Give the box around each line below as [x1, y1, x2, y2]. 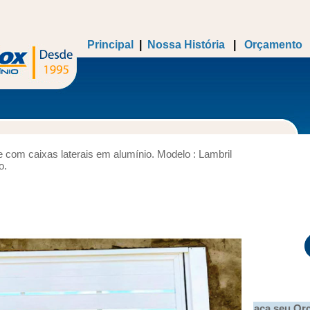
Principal [86, 39, 134, 51]
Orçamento [244, 39, 302, 51]
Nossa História [147, 39, 225, 51]
